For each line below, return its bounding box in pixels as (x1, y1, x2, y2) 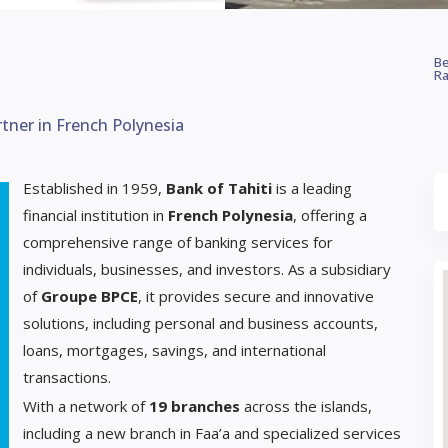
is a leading (272, 177, 352, 198)
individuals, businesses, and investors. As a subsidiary (23, 258, 391, 279)
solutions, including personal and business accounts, (23, 312, 378, 333)
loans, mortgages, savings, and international (23, 339, 326, 360)
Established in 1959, (23, 177, 166, 198)
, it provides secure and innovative (138, 285, 374, 306)
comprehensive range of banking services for (23, 231, 333, 252)
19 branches (149, 395, 240, 416)
